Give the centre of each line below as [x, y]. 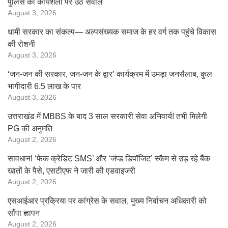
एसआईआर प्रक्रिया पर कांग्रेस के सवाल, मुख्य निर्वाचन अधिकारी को [107, 201]
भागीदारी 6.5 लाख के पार [44, 86]
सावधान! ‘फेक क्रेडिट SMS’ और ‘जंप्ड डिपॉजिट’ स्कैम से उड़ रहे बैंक [109, 159]
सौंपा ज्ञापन [24, 213]
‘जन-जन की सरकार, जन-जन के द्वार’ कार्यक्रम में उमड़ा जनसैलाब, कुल [110, 74]
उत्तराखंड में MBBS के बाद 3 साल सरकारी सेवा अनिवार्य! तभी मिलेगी [107, 116]
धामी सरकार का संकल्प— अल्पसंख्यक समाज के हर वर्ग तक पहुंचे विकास [112, 32]
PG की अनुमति [30, 129]
